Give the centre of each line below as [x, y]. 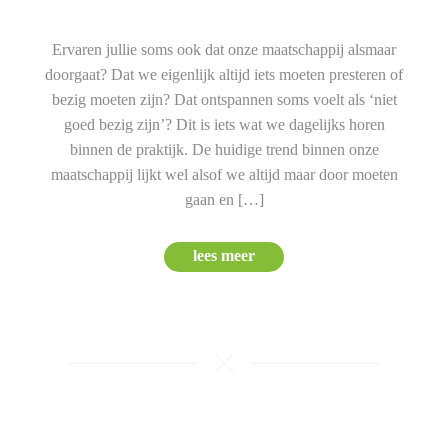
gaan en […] [224, 200]
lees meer [224, 256]
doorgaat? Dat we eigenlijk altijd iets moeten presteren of [224, 75]
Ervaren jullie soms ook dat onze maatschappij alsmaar [224, 50]
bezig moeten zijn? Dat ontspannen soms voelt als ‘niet [224, 100]
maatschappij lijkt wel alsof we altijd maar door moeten [224, 175]
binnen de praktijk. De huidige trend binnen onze [224, 150]
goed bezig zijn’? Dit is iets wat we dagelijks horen [224, 125]
